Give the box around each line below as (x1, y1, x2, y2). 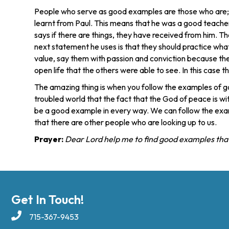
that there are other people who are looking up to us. (34, 117, 217, 127)
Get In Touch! (11, 192, 84, 207)
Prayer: (34, 134, 64, 144)
